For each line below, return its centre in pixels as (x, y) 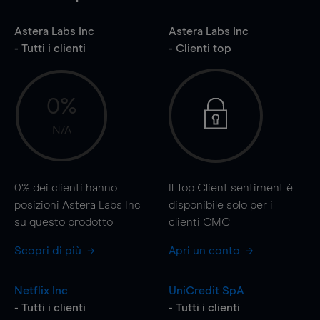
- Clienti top (200, 48)
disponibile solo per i (220, 205)
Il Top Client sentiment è (230, 187)
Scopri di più (49, 250)
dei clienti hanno (74, 187)
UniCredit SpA (206, 290)
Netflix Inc (41, 290)
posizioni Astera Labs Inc (77, 205)
